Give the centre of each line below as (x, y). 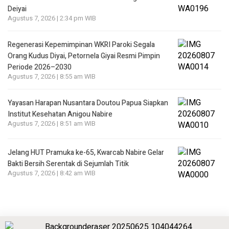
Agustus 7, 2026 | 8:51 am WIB (52, 124)
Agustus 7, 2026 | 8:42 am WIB (52, 173)
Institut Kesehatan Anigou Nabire (60, 114)
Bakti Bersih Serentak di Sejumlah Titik (69, 164)
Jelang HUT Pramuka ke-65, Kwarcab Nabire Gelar (86, 153)
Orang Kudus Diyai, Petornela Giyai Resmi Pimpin (84, 56)
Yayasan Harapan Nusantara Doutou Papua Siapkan (88, 103)
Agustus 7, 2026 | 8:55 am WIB (52, 77)
